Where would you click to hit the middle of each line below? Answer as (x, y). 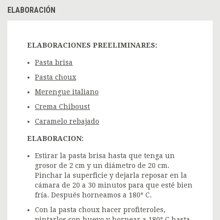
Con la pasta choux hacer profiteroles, (100, 209)
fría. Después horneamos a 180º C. (93, 195)
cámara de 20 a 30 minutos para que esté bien (114, 185)
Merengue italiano (67, 92)
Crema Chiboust (62, 106)
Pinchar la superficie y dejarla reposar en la (111, 175)
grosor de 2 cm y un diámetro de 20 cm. (102, 165)
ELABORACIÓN (31, 10)
